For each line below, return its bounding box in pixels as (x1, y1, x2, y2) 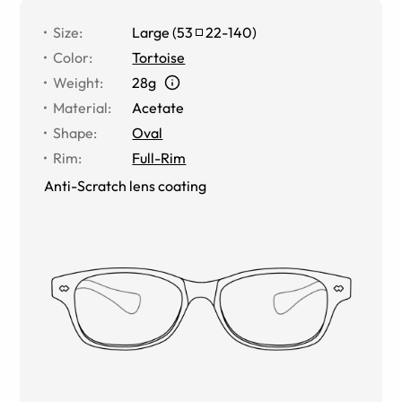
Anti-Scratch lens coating (44, 176, 207, 195)
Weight (53, 73, 100, 92)
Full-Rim (132, 148, 187, 167)
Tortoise (132, 48, 186, 66)
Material (53, 98, 109, 117)
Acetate (132, 98, 185, 117)
